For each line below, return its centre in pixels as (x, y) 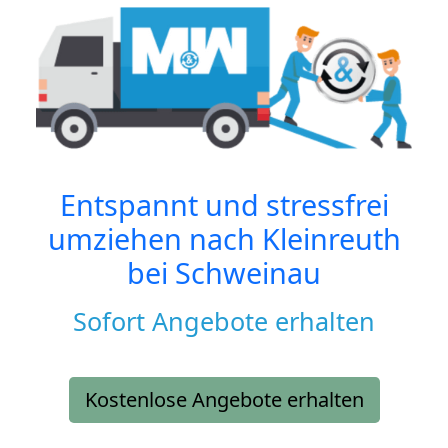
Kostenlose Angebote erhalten (224, 400)
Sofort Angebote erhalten (224, 321)
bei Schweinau (224, 273)
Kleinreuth (331, 239)
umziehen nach (154, 239)
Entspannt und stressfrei (224, 205)
